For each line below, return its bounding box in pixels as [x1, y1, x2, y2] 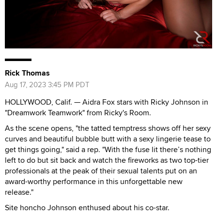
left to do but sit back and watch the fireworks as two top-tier [5, 155, 209, 166]
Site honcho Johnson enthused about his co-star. [5, 202, 170, 214]
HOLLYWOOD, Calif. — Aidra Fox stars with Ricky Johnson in [5, 96, 208, 108]
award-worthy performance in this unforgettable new [5, 176, 183, 187]
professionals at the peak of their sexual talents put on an [5, 165, 197, 177]
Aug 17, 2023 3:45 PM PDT [5, 79, 90, 90]
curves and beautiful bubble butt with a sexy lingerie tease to [5, 133, 211, 145]
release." [5, 186, 33, 198]
